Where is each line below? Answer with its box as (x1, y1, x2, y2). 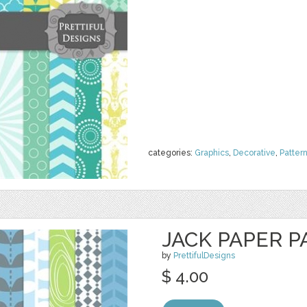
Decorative (233, 148, 275, 158)
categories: (148, 148, 195, 158)
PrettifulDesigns (173, 251, 235, 260)
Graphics (195, 148, 229, 158)
